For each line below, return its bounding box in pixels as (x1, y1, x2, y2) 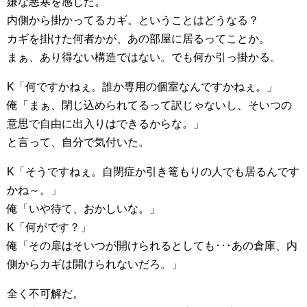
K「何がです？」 (7, 221, 91, 234)
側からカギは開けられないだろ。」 (7, 258, 182, 271)
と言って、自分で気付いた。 (7, 136, 149, 149)
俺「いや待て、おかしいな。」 (7, 203, 160, 215)
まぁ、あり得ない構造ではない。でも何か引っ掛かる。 (7, 51, 281, 64)
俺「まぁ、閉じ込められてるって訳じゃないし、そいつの (7, 99, 292, 112)
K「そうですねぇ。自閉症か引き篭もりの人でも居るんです (7, 166, 299, 178)
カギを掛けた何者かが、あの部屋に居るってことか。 (7, 33, 270, 45)
